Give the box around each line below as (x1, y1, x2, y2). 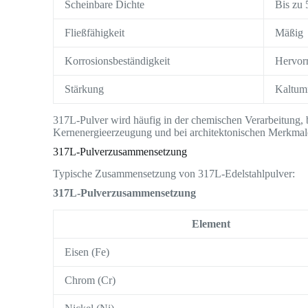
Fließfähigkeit (65, 26, 125, 38)
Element (191, 218, 230, 230)
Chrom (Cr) (65, 274, 116, 287)
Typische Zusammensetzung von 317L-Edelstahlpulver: (53, 168, 296, 180)
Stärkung (65, 82, 104, 95)
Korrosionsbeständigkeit (65, 54, 170, 67)
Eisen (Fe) (65, 246, 110, 258)
